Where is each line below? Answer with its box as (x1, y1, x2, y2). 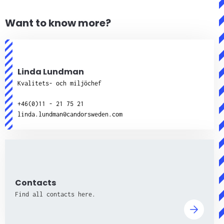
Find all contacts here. (14, 190, 95, 198)
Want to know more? (4, 16, 111, 30)
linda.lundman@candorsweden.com (17, 110, 122, 118)
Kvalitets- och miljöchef (17, 79, 101, 87)
